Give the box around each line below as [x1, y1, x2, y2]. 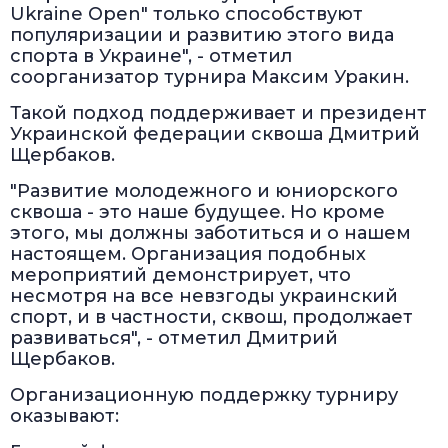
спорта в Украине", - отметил [10, 45, 292, 68]
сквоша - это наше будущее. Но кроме [10, 201, 385, 224]
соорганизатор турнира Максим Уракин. [10, 66, 409, 89]
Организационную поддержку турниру [10, 384, 398, 407]
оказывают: [10, 405, 119, 428]
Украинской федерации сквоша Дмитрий [10, 123, 420, 146]
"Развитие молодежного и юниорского [10, 180, 398, 203]
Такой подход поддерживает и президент [10, 102, 427, 125]
